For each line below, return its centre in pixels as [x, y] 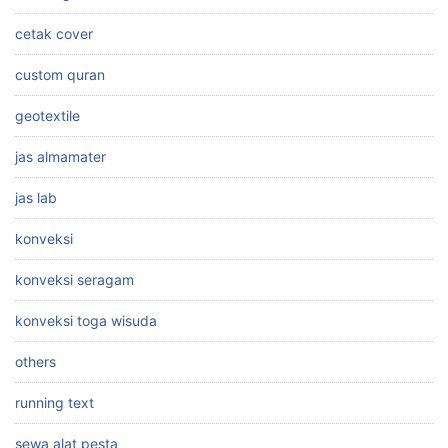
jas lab [36, 197]
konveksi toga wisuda [86, 320]
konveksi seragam [74, 279]
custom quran [60, 74]
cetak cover [54, 33]
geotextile [47, 115]
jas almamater [60, 156]
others [35, 361]
